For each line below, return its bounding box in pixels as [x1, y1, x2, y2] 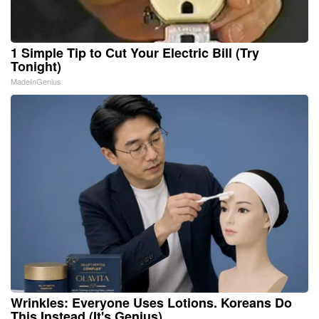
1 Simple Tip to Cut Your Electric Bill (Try [11, 43, 259, 62]
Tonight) [11, 56, 61, 75]
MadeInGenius [11, 75, 61, 87]
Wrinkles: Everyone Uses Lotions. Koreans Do [11, 293, 292, 312]
